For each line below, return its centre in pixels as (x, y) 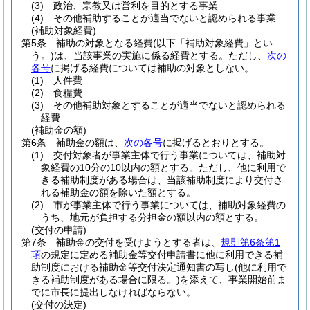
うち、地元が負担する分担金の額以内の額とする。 (152, 217)
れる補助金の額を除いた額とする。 (118, 192)
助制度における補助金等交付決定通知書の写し (133, 267)
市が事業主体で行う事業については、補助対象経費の (170, 205)
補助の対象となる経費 (104, 43)
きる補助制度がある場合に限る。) (106, 280)
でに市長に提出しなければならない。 (113, 292)
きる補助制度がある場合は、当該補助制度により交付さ (162, 180)
